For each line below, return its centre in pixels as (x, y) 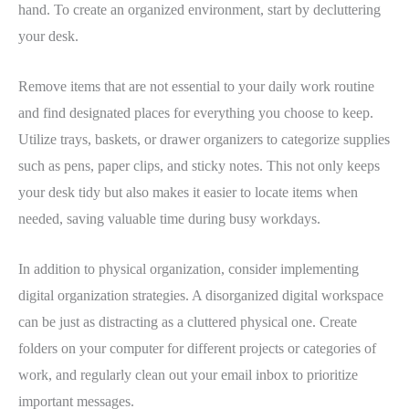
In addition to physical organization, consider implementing (189, 268)
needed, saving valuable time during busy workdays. (169, 219)
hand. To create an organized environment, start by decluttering (199, 10)
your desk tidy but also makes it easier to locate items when (188, 193)
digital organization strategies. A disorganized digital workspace (201, 295)
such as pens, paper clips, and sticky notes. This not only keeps (199, 166)
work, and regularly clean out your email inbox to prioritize (188, 374)
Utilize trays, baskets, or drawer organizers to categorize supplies (204, 140)
